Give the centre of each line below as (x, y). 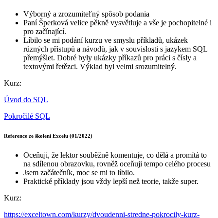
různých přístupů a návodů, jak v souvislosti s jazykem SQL (115, 49)
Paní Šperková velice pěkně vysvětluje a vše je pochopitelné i (118, 23)
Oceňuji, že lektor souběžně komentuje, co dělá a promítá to (115, 155)
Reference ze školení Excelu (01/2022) (48, 136)
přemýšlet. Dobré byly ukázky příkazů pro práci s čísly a (110, 58)
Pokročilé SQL (27, 116)
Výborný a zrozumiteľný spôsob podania (86, 14)
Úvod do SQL (26, 100)
